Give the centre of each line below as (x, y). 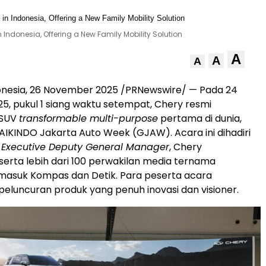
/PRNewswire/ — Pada (172, 90)
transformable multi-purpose (88, 118)
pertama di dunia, (200, 118)
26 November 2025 (74, 90)
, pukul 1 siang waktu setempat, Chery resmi (110, 104)
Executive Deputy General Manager (85, 147)
